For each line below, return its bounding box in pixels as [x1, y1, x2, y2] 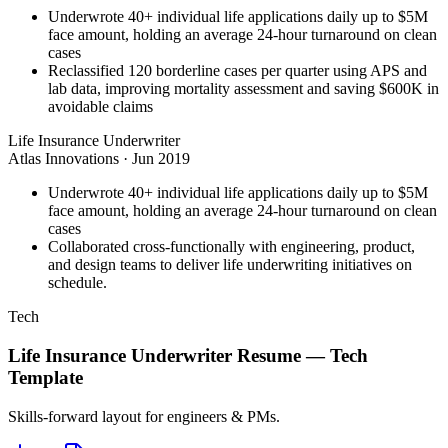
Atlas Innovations [8, 150, 119, 168]
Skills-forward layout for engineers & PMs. [8, 407, 280, 425]
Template [8, 367, 83, 389]
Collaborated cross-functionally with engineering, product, [48, 238, 415, 256]
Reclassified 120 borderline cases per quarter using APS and [48, 62, 427, 80]
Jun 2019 [132, 150, 190, 168]
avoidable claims [48, 98, 153, 116]
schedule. [48, 274, 107, 292]
